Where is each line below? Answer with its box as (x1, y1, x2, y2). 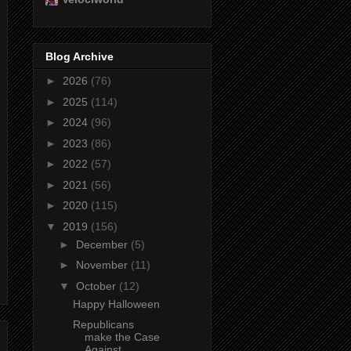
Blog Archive (45, 50, 114, 63)
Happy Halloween (72, 297, 160, 310)
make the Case (84, 331, 160, 344)
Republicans (72, 318, 134, 331)
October (75, 279, 119, 292)
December (75, 237, 131, 251)
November (75, 259, 131, 272)
